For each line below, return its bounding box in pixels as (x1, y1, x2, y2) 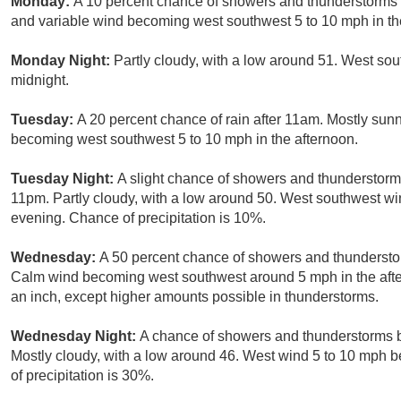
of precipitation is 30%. (11, 368, 154, 384)
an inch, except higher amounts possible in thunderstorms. (11, 289, 379, 305)
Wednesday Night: (11, 328, 140, 345)
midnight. (11, 73, 69, 89)
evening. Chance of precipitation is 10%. (11, 210, 266, 226)
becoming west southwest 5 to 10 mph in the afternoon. (11, 132, 358, 148)
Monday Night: (11, 53, 114, 69)
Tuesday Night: (11, 171, 117, 187)
